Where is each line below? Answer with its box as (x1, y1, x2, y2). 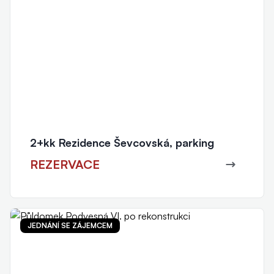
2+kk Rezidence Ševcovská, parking (30, 135, 214, 149)
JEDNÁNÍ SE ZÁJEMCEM (28, 220, 113, 230)
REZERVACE (30, 156, 100, 172)
